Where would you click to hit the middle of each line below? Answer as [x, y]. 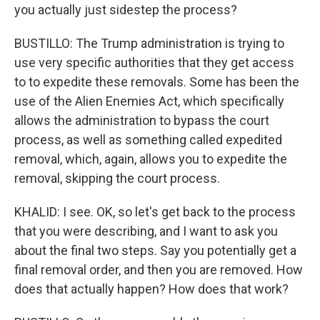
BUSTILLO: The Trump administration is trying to [149, 43]
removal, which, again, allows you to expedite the [151, 159]
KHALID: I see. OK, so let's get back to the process [155, 212]
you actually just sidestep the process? [126, 10]
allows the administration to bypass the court [142, 120]
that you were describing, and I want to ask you [146, 231]
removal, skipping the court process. [117, 178]
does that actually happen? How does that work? [151, 289]
